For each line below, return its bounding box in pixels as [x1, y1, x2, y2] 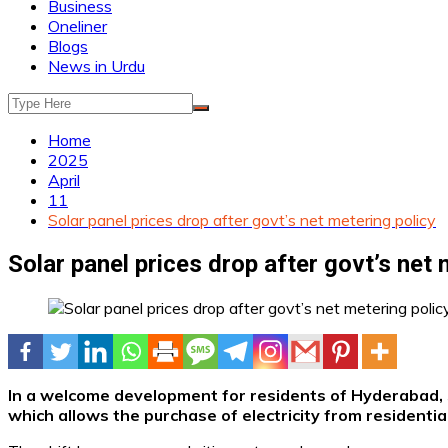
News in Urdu [48, 56, 145, 76]
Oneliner [48, 16, 107, 36]
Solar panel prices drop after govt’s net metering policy [48, 210, 436, 230]
